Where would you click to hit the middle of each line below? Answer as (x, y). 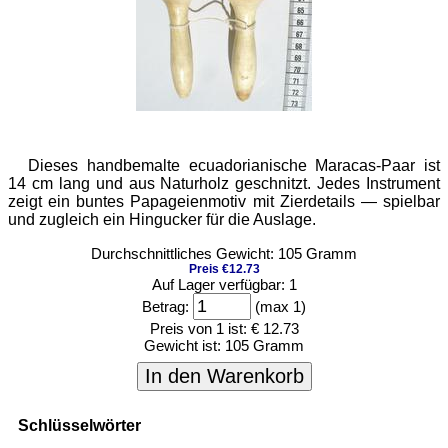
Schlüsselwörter (79, 425)
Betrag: (165, 306)
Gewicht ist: (184, 345)
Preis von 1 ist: (198, 328)
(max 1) (278, 306)
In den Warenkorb (224, 376)
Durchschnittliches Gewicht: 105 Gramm (224, 253)
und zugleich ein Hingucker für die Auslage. (162, 219)
